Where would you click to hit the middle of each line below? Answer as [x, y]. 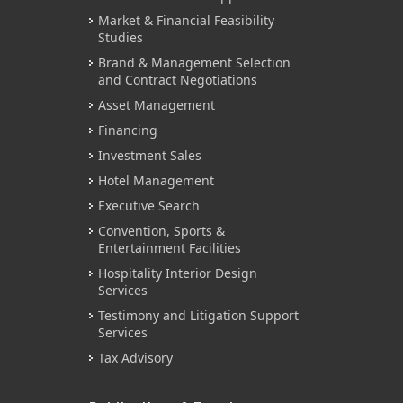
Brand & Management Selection [194, 63]
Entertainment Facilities [170, 248]
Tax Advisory [135, 358]
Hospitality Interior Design [178, 273]
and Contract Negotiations [178, 80]
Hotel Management [156, 181]
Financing [128, 130]
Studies [121, 38]
